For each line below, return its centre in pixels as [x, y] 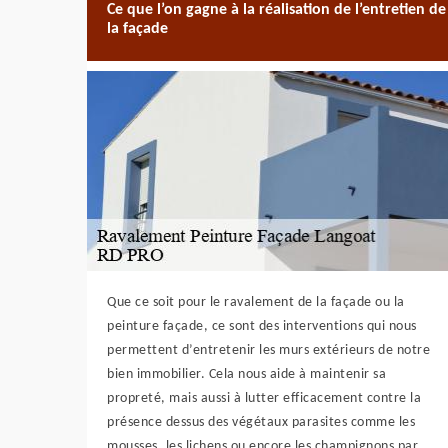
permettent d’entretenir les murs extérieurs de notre [268, 350]
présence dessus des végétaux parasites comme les [261, 422]
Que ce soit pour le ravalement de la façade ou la [256, 302]
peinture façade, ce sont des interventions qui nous [262, 326]
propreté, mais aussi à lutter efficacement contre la [264, 398]
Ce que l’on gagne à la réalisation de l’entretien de [276, 10]
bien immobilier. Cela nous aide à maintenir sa [246, 374]
